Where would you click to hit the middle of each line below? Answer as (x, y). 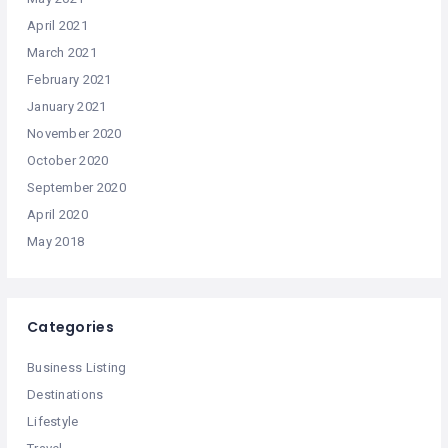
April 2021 (57, 26)
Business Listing (77, 368)
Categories (70, 327)
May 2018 (56, 242)
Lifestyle (53, 422)
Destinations (65, 395)
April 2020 (57, 215)
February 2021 (69, 80)
